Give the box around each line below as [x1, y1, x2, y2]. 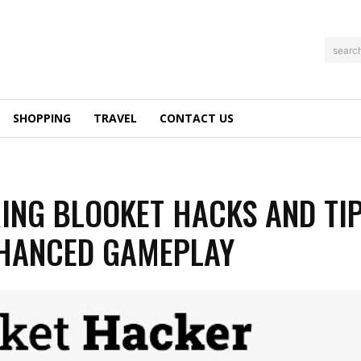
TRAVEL [93, 110, 137, 126]
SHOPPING [13, 110, 71, 126]
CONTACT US [160, 110, 234, 126]
